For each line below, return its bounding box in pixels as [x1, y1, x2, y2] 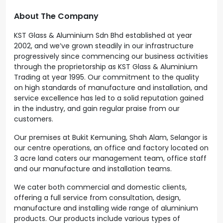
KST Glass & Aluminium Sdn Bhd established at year [14, 30, 192, 40]
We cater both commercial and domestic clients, [14, 182, 187, 192]
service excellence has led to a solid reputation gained [14, 93, 204, 103]
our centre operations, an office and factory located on [14, 143, 209, 153]
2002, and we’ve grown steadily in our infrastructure [14, 41, 194, 51]
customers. [14, 114, 53, 124]
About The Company [14, 10, 99, 22]
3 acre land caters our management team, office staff [14, 153, 207, 163]
